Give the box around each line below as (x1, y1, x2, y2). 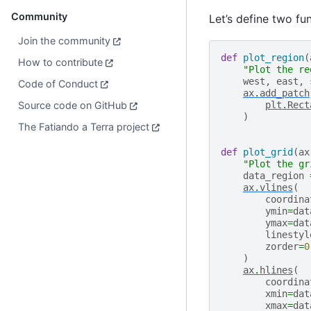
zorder (264, 241, 299, 253)
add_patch (259, 87, 310, 99)
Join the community (18, 34, 111, 47)
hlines (259, 264, 293, 276)
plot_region (242, 52, 304, 64)
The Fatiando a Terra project (18, 120, 150, 133)
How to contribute (18, 56, 103, 68)
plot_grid (242, 146, 293, 158)
